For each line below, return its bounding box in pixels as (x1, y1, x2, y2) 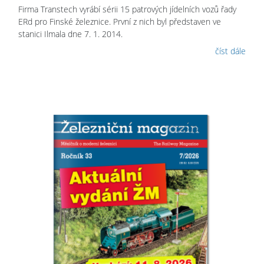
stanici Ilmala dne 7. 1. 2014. (18, 28, 123, 40)
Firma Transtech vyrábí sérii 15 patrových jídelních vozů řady (18, 4, 236, 15)
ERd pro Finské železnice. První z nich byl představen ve (18, 16, 221, 28)
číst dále (215, 45, 246, 57)
